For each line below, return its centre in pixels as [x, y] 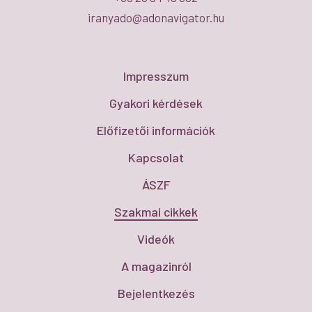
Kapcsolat [156, 158]
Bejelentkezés [156, 294]
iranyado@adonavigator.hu [156, 18]
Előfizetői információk [156, 131]
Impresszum [156, 76]
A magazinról [156, 266]
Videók [156, 239]
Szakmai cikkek [156, 212]
